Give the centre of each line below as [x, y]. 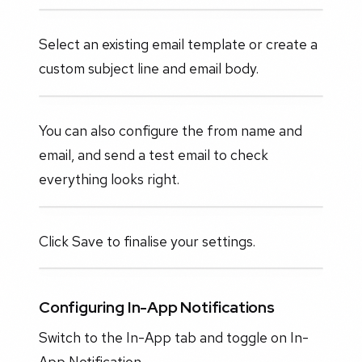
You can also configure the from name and [170, 130]
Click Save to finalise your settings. [147, 241]
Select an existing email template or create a [178, 44]
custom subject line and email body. [149, 69]
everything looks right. [109, 179]
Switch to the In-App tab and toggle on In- [174, 338]
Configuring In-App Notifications [157, 307]
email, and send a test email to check [154, 154]
